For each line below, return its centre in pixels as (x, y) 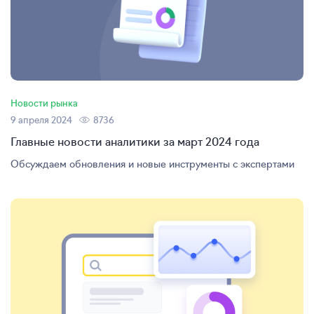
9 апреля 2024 (41, 120)
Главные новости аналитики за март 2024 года (135, 141)
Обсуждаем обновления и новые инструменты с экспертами (152, 164)
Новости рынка (44, 103)
